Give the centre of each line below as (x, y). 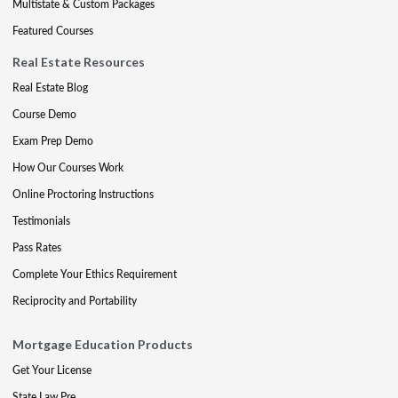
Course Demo (44, 114)
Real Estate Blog (50, 88)
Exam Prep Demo (53, 141)
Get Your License (52, 370)
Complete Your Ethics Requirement (95, 274)
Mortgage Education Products (103, 344)
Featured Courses (53, 31)
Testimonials (41, 221)
